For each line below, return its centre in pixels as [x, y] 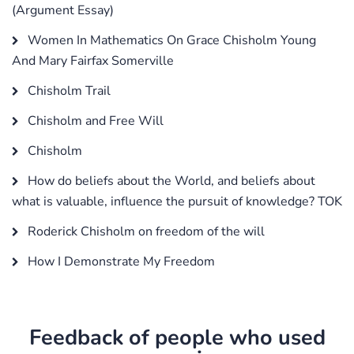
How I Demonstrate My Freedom [120, 261]
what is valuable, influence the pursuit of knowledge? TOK [177, 201]
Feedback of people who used [177, 337]
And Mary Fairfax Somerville [93, 60]
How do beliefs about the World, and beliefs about [170, 181]
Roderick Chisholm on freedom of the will [145, 231]
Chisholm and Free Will [94, 121]
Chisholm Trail [68, 90]
